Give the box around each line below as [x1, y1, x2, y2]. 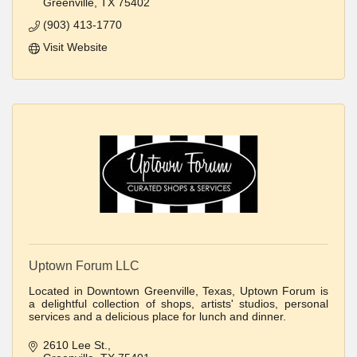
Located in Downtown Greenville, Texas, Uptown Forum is [29, 284, 328, 298]
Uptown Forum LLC [29, 259, 139, 273]
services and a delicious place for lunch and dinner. [29, 310, 286, 324]
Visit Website [42, 41, 108, 54]
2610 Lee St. [42, 339, 108, 352]
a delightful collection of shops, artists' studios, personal [29, 297, 328, 311]
